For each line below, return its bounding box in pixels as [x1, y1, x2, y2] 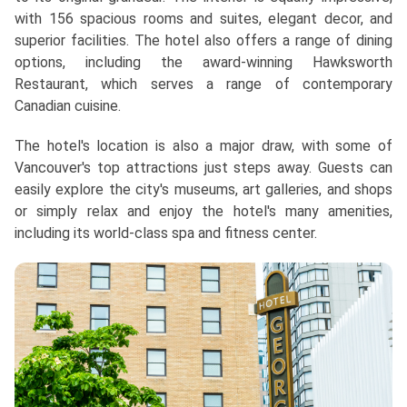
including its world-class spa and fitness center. [15, 223, 317, 242]
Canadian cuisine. [15, 96, 121, 114]
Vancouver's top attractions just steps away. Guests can [15, 158, 392, 176]
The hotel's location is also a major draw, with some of [15, 136, 392, 154]
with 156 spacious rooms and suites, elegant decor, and [15, 9, 392, 27]
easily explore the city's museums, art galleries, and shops [15, 180, 392, 198]
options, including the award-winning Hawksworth [15, 53, 392, 71]
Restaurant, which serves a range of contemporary [15, 74, 392, 93]
